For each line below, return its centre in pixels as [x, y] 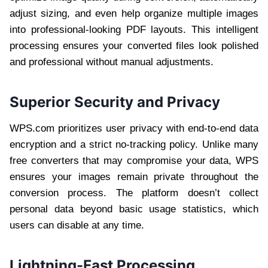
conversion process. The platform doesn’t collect [134, 193]
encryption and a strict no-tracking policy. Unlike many [134, 144]
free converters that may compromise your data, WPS [134, 160]
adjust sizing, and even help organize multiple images [134, 13]
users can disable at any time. [77, 225]
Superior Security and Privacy [115, 102]
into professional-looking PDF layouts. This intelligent [134, 29]
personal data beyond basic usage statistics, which [134, 209]
